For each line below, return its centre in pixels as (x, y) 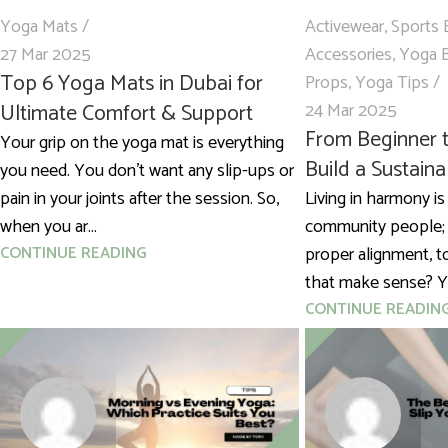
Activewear (344, 27)
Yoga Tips (391, 83)
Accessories (348, 55)
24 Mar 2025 (350, 111)
